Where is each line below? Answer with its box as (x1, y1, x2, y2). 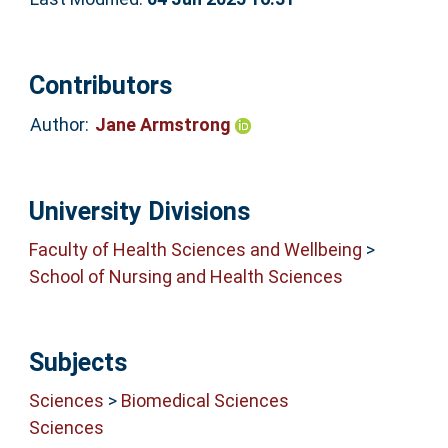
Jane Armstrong (94, 114, 235, 136)
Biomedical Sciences (120, 390, 289, 412)
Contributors (28, 70, 172, 100)
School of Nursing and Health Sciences (28, 266, 343, 288)
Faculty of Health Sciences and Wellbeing (28, 239, 362, 261)
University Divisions (28, 196, 250, 226)
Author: (29, 114, 89, 136)
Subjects (28, 347, 127, 377)
